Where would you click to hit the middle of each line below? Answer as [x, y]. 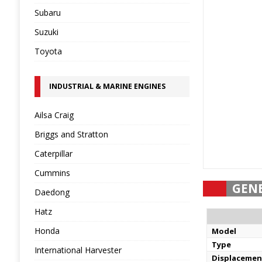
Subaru [47, 13]
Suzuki [46, 32]
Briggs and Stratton [71, 134]
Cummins [52, 173]
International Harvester [78, 250]
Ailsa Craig [54, 115]
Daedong [52, 192]
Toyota [48, 51]
